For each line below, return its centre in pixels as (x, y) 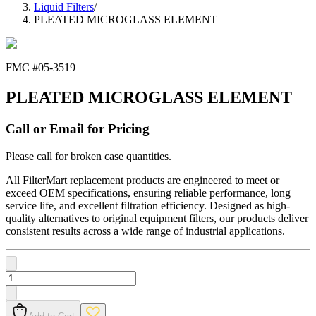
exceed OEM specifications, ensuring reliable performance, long (148, 193)
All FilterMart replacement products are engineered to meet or (142, 180)
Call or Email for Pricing (78, 129)
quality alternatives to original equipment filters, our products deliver (157, 218)
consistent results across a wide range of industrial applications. (145, 231)
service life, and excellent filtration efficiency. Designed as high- (148, 205)
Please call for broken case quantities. (89, 156)
